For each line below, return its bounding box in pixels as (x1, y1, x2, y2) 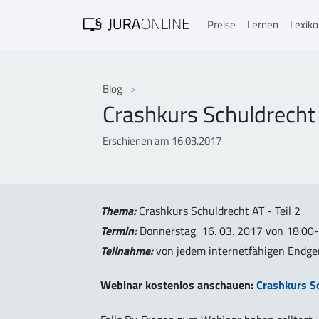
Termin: (100, 221, 137, 239)
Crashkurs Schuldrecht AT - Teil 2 (136, 202, 300, 219)
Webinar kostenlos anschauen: (100, 276, 256, 294)
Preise (207, 16, 236, 33)
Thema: (100, 202, 136, 219)
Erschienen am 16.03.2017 (102, 132, 221, 149)
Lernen (247, 16, 278, 33)
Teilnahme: (100, 241, 153, 259)
